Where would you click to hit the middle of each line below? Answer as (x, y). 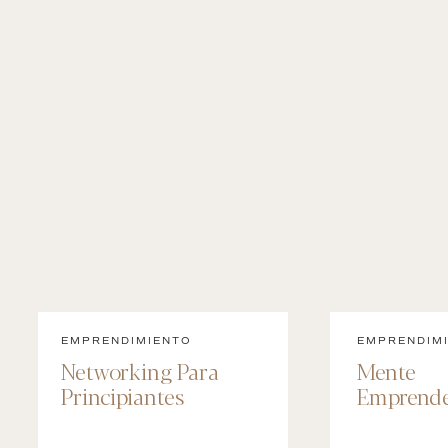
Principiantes (122, 395)
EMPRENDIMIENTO (126, 340)
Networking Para (140, 370)
